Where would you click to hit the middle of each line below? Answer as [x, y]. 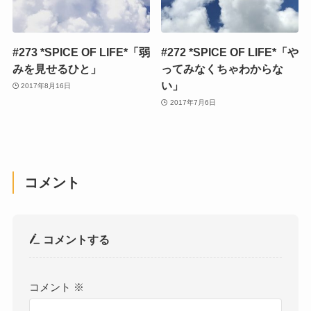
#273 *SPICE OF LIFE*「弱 [81, 52]
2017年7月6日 [193, 102]
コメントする [75, 240]
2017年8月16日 [46, 85]
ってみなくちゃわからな [222, 69]
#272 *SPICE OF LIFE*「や [230, 52]
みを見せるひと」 [57, 69]
